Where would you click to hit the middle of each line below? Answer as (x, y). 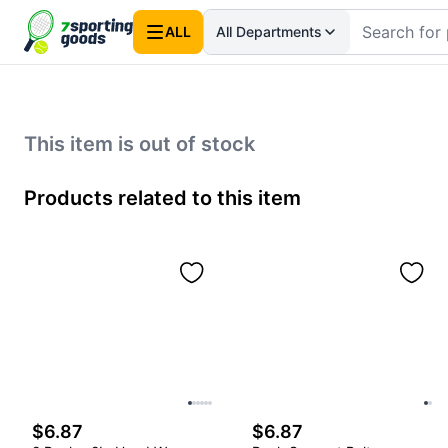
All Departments (269, 31)
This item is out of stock (139, 144)
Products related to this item (162, 198)
